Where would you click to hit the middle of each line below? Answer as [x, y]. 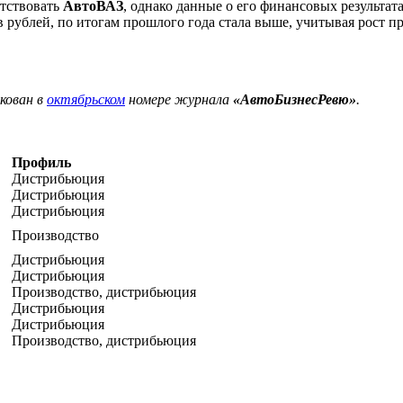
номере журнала [179, 99]
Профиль [41, 162]
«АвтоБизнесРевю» [295, 99]
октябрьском [86, 99]
